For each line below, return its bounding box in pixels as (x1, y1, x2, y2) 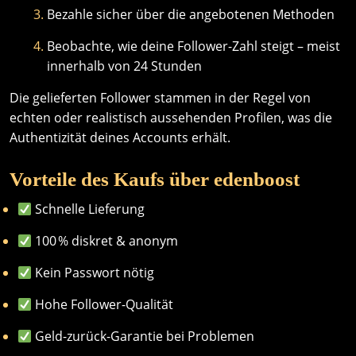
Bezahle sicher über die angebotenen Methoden (47, 6, 335, 23)
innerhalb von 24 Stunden (47, 57, 202, 75)
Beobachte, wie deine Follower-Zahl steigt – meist (47, 37, 340, 55)
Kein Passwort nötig (32, 264, 155, 281)
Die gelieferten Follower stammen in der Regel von (10, 89, 311, 106)
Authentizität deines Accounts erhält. (10, 129, 230, 146)
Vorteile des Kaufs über (10, 168, 214, 190)
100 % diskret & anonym (32, 232, 179, 250)
